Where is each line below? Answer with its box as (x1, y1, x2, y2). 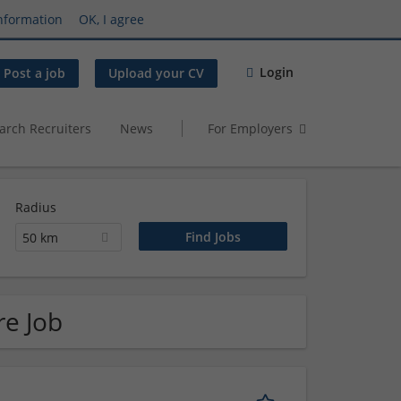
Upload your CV (108, 64, 204, 82)
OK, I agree (79, 10, 144, 28)
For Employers (208, 119, 293, 137)
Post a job (4, 64, 65, 82)
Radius (14, 199, 56, 216)
